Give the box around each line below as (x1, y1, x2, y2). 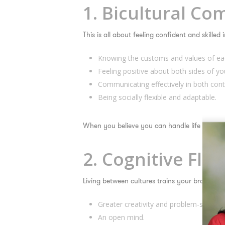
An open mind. (97, 212, 145, 222)
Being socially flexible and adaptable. (97, 92, 216, 102)
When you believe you (82, 121, 155, 130)
